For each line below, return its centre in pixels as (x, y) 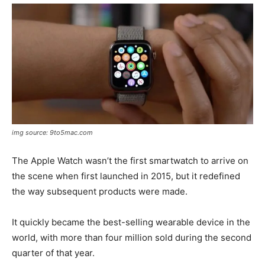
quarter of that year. (53, 253)
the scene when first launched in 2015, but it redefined (126, 176)
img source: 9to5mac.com (52, 132)
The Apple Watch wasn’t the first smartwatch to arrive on (130, 160)
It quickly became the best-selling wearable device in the (131, 222)
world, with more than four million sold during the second (132, 237)
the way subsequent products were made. (100, 191)
